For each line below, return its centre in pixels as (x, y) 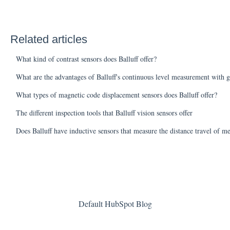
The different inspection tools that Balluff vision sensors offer (104, 113)
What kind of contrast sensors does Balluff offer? (86, 59)
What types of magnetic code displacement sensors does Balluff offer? (116, 95)
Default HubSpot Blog (115, 203)
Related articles (49, 40)
